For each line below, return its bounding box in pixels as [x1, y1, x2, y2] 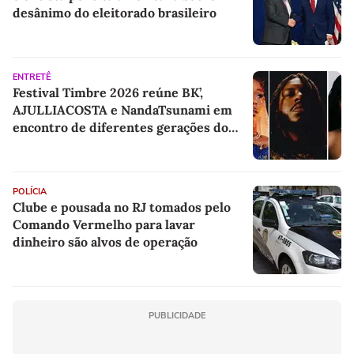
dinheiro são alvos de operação [13, 234, 198, 250]
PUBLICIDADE [149, 310, 205, 322]
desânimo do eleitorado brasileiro [13, 5, 217, 21]
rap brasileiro [13, 137, 95, 153]
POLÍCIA [13, 186, 47, 198]
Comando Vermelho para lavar [13, 217, 195, 233]
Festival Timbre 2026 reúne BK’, [13, 85, 203, 101]
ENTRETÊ [13, 71, 51, 84]
